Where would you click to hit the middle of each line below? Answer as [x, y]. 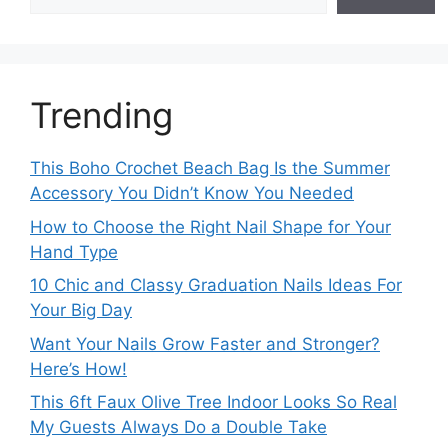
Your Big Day [81, 310]
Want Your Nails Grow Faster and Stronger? [205, 343]
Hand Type [74, 251]
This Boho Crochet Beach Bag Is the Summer [210, 168]
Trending [101, 115]
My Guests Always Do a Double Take [178, 427]
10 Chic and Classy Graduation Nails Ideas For [216, 285]
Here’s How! [78, 368]
